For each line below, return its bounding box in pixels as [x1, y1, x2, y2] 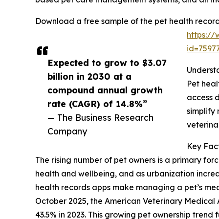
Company [47, 125, 87, 136]
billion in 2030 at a [47, 70, 131, 82]
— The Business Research [47, 111, 153, 123]
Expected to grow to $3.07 [47, 57, 167, 68]
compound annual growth [47, 84, 163, 95]
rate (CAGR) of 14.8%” [47, 98, 147, 109]
